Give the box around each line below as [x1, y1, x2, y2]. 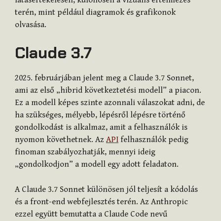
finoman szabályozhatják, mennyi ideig [15, 147, 155, 157]
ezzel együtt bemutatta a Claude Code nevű [15, 209, 167, 219]
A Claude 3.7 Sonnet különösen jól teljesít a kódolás [15, 184, 198, 194]
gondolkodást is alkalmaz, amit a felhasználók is [15, 122, 187, 133]
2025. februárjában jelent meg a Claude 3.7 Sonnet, [15, 73, 194, 83]
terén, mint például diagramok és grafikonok [15, 7, 176, 17]
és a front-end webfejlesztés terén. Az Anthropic [15, 196, 188, 207]
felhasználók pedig [118, 135, 188, 145]
